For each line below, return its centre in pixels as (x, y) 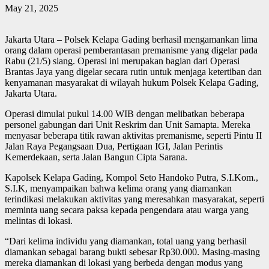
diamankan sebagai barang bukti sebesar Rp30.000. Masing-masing (132, 252)
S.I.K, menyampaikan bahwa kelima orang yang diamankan (118, 189)
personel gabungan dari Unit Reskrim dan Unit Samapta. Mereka (128, 125)
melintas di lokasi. (39, 221)
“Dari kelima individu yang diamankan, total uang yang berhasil (126, 241)
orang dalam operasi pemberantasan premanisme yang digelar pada (131, 50)
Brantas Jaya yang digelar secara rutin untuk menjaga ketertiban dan (133, 72)
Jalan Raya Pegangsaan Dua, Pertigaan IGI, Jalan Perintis (114, 147)
